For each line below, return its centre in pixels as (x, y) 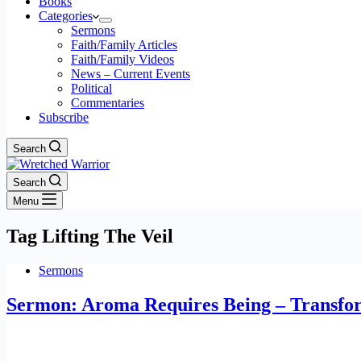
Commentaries (108, 103)
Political (91, 88)
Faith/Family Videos (122, 59)
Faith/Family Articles (124, 45)
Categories (66, 16)
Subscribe (64, 117)
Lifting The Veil (105, 236)
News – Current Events (131, 74)
